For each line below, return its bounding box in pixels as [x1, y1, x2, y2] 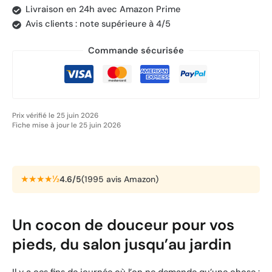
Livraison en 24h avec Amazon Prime [25, 3, 180, 15]
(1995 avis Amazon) [81, 174, 158, 185]
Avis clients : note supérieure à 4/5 [25, 18, 171, 30]
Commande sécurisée [88, 44, 184, 56]
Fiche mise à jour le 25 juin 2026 [12, 120, 121, 131]
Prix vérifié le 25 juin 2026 [12, 110, 98, 121]
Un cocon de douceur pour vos [12, 215, 234, 236]
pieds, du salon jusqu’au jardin [12, 234, 231, 255]
